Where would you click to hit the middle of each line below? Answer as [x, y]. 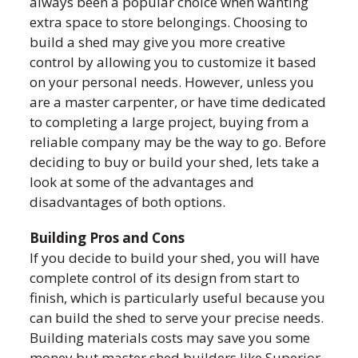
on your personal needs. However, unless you [172, 82]
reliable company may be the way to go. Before [178, 142]
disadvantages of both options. [128, 202]
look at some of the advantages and [142, 182]
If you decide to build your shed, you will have [175, 258]
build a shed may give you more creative [158, 42]
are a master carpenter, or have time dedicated [178, 102]
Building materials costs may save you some [170, 338]
